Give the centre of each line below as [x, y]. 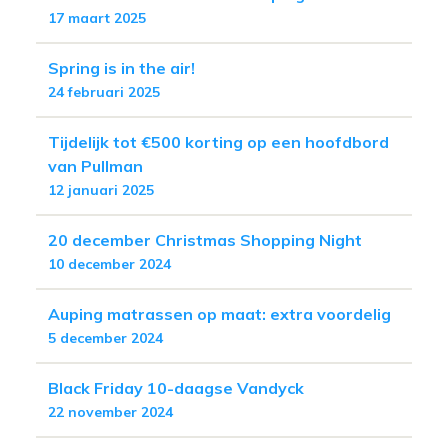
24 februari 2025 [104, 91]
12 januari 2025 [101, 189]
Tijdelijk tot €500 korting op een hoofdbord [218, 141]
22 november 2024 [110, 411]
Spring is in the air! [121, 67]
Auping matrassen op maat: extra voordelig [219, 313]
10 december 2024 [109, 263]
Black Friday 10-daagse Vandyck [176, 387]
